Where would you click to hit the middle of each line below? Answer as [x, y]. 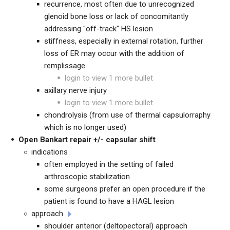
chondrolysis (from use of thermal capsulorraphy [127, 115]
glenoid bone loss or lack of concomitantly [116, 16]
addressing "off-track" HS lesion [99, 29]
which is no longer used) [85, 127]
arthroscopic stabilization [87, 177]
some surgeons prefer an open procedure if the [125, 189]
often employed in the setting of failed [109, 164]
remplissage [65, 66]
